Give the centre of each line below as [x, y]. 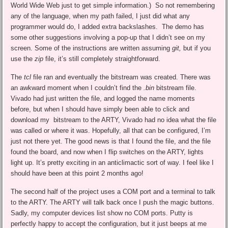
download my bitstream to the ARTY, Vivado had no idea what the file [114, 120]
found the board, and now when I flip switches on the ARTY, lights [107, 152]
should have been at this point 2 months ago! [77, 173]
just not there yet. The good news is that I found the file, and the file [111, 141]
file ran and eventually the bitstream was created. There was [121, 77]
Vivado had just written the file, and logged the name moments [103, 98]
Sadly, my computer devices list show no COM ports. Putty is [102, 213]
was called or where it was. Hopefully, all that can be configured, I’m [111, 130]
